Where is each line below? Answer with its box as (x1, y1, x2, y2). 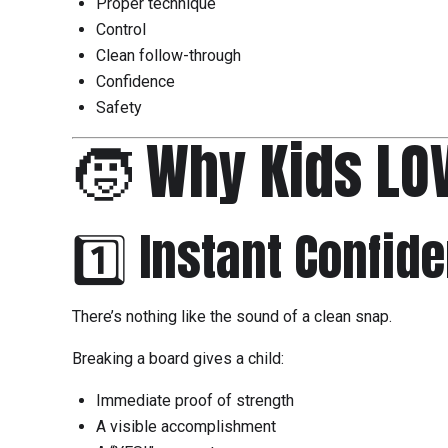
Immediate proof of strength (96, 391, 294, 411)
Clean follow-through (96, 46, 241, 66)
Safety (96, 98, 142, 118)
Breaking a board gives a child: (72, 349, 284, 369)
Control (96, 20, 146, 40)
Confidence (96, 72, 175, 92)
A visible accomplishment (96, 417, 276, 437)
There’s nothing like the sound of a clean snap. (72, 307, 392, 327)
